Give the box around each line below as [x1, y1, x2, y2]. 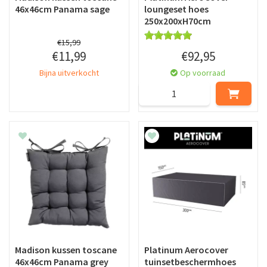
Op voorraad [180, 67, 226, 78]
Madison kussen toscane [15, 244, 117, 256]
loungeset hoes [144, 2, 209, 15]
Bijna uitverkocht [39, 67, 99, 78]
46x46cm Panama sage [15, 2, 110, 15]
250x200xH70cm [144, 14, 211, 27]
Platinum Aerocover [144, 244, 228, 256]
